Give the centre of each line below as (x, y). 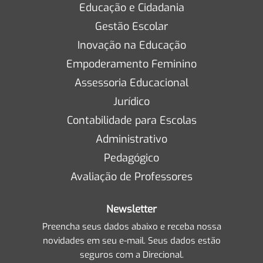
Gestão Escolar (131, 26)
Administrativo (131, 139)
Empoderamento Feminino (131, 64)
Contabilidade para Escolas (131, 120)
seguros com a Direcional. (131, 254)
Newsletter (131, 209)
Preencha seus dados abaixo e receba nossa (131, 226)
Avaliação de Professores (131, 176)
